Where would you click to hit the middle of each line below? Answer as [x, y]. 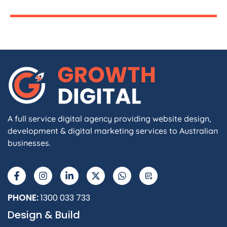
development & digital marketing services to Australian [113, 130]
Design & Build [44, 215]
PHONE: [24, 197]
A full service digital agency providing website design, [109, 118]
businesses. [29, 143]
